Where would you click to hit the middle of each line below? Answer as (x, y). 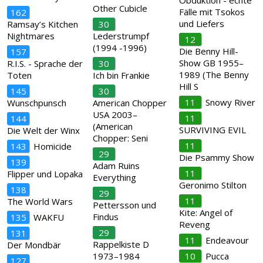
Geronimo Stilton (213, 185)
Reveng (194, 224)
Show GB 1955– (211, 63)
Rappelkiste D (121, 244)
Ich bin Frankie (122, 75)
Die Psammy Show (216, 157)
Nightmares (31, 36)
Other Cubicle (120, 8)
